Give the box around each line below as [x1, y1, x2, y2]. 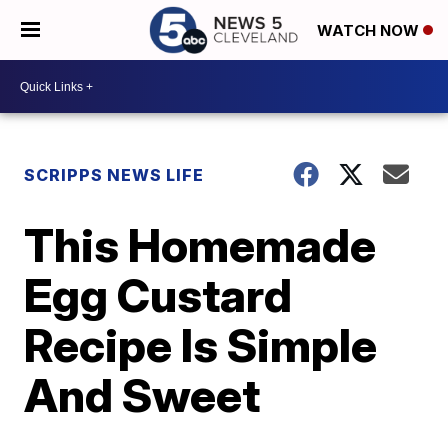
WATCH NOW [317, 21, 423, 41]
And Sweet [24, 367, 261, 423]
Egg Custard [24, 267, 293, 323]
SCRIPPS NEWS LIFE [24, 165, 205, 185]
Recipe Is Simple [24, 317, 378, 373]
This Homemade [24, 217, 377, 273]
